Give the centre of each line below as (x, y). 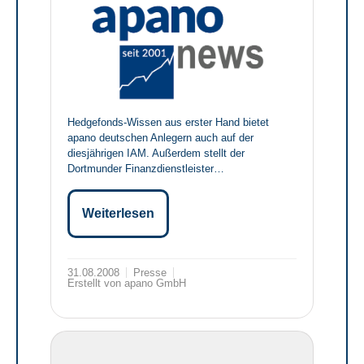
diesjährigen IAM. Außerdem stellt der (156, 154)
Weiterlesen (118, 214)
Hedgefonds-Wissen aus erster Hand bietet (168, 123)
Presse (150, 273)
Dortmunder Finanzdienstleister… (146, 169)
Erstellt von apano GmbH (127, 284)
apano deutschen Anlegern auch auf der (160, 138)
